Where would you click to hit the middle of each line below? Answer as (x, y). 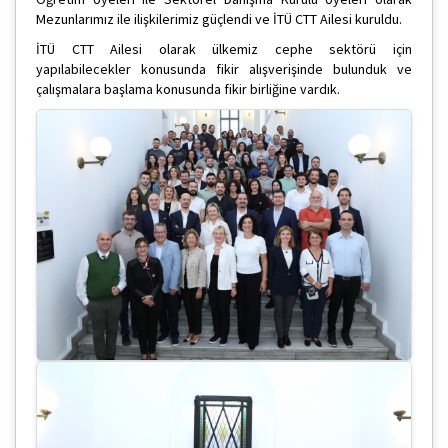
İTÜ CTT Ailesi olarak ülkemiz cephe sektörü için (224, 49)
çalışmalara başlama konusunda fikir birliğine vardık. (188, 89)
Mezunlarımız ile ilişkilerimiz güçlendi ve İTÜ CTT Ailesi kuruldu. (219, 19)
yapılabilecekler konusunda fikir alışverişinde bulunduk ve (224, 69)
